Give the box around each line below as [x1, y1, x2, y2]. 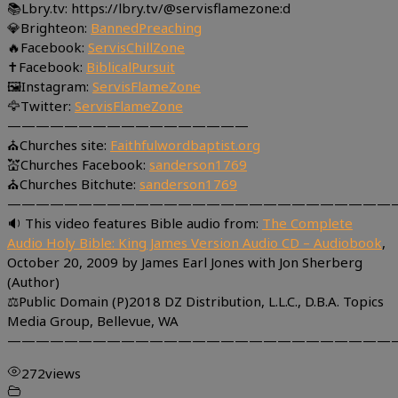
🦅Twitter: [7, 96, 75, 115]
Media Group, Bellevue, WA [7, 311, 179, 330]
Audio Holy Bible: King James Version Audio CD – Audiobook [7, 233, 382, 251]
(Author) [7, 272, 60, 291]
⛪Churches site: [7, 135, 110, 154]
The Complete [262, 213, 353, 232]
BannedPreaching [91, 18, 202, 36]
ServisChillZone [88, 37, 185, 56]
